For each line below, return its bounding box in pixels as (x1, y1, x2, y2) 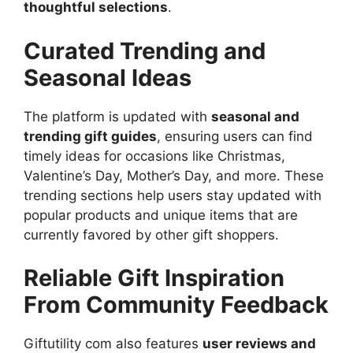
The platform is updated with (24, 108, 211, 124)
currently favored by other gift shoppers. (24, 226, 279, 243)
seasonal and (211, 108, 299, 124)
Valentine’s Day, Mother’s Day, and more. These (24, 167, 324, 184)
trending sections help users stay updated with (24, 187, 321, 203)
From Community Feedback (24, 291, 329, 319)
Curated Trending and (24, 36, 266, 65)
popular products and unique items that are (24, 206, 298, 223)
